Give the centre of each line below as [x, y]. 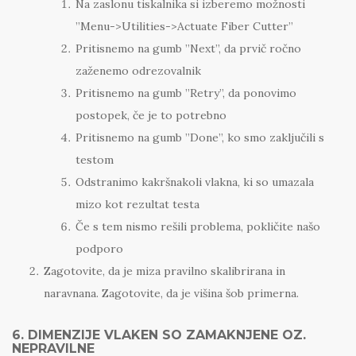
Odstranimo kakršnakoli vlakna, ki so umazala [195, 182]
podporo [99, 249]
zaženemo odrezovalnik [138, 71]
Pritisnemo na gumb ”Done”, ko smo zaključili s [200, 138]
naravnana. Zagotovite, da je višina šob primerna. [171, 294]
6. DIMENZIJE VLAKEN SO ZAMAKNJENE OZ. [159, 335]
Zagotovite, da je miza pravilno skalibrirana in [164, 271]
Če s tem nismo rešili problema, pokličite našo [198, 227]
